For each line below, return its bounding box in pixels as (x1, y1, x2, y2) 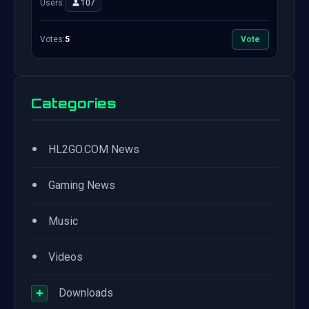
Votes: (40, 34, 65, 45)
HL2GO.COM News (48, 143, 139, 157)
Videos (48, 250, 83, 264)
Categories (31, 95, 116, 112)
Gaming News (48, 179, 115, 192)
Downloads (59, 286, 113, 300)
